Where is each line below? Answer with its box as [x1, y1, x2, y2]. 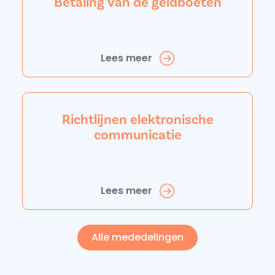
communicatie [93, 126, 182, 144]
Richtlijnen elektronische [61, 111, 214, 128]
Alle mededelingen [91, 230, 184, 244]
